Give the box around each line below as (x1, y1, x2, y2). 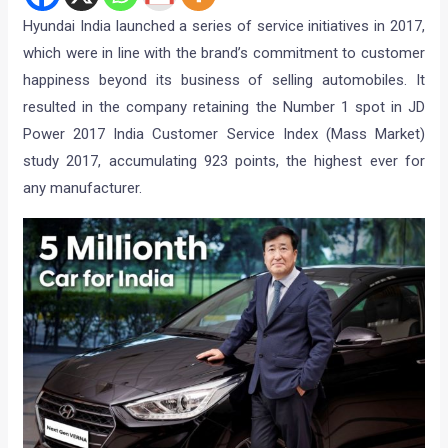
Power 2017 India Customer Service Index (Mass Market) (23, 125, 425, 144)
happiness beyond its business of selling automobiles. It (23, 71, 425, 90)
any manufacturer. (23, 179, 143, 198)
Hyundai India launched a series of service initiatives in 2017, (23, 17, 425, 36)
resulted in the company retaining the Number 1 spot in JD (23, 98, 425, 117)
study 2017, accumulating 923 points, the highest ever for (23, 152, 425, 171)
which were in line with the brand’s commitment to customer (23, 44, 425, 63)
